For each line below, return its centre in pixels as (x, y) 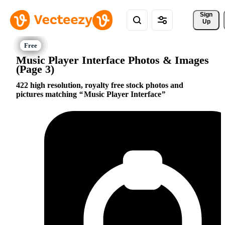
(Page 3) (35, 69)
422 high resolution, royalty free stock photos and (100, 85)
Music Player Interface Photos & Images (113, 60)
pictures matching (47, 94)
